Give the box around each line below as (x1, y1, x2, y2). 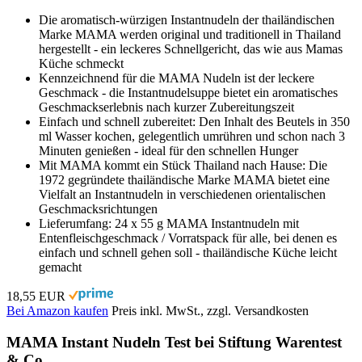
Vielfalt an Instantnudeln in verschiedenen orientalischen (39, 187, 326, 201)
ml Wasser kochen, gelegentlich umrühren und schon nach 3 (39, 128, 345, 143)
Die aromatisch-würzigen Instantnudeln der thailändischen (39, 12, 335, 27)
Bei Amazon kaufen (6, 303, 108, 318)
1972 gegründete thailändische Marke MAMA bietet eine (39, 172, 330, 187)
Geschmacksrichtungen (39, 201, 158, 216)
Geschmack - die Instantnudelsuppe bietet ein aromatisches (39, 85, 338, 99)
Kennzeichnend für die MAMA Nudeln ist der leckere (39, 70, 314, 85)
